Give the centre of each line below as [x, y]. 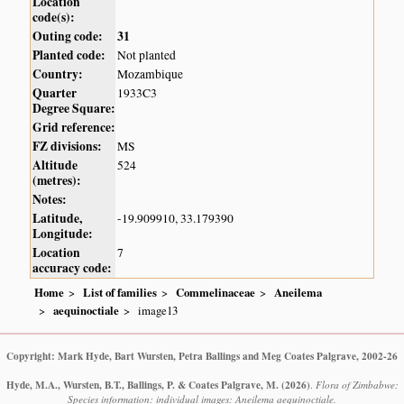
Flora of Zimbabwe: [357, 385]
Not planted [147, 55]
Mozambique [151, 73]
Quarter [55, 92]
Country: [58, 73]
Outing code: [68, 36]
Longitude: [63, 233]
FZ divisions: [68, 146]
